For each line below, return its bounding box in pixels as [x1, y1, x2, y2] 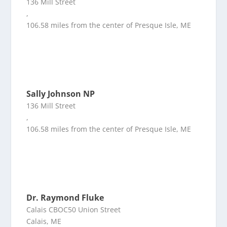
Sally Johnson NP [26, 88, 95, 100]
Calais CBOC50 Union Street [26, 205, 121, 215]
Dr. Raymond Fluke [26, 192, 104, 204]
